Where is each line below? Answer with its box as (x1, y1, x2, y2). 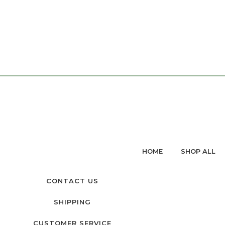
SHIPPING (53, 197, 91, 206)
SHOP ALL (181, 147, 215, 155)
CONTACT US (46, 176, 98, 185)
